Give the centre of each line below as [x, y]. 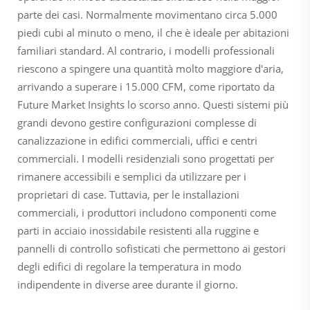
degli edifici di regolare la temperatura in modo [129, 266]
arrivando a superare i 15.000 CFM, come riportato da [146, 86]
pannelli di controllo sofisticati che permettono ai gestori [152, 248]
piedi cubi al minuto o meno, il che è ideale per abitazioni [153, 32]
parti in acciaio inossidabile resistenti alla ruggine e [138, 230]
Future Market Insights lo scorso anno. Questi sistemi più [153, 104]
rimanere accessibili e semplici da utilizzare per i [132, 176]
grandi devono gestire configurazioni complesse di [137, 122]
